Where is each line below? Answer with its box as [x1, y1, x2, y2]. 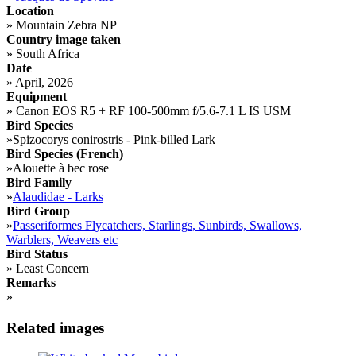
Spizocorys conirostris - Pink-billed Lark [13, 133, 215, 147]
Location [6, 4, 54, 18]
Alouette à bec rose [13, 161, 109, 176]
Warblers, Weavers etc [6, 233, 118, 247]
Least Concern [13, 261, 89, 276]
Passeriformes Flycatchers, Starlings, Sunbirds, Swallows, [13, 219, 302, 233]
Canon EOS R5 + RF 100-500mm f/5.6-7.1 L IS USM [13, 104, 291, 118]
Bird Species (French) [6, 147, 123, 161]
